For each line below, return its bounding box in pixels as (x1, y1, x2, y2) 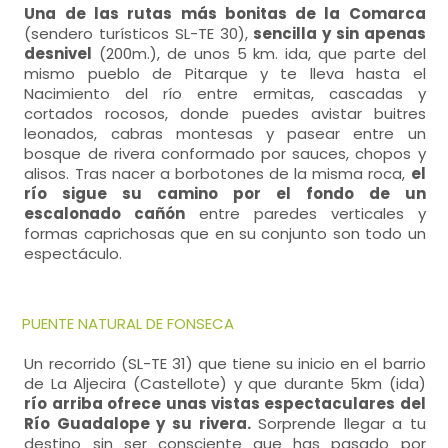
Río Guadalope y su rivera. (24, 413, 251, 434)
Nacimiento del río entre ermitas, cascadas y (24, 83, 426, 104)
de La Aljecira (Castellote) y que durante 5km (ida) (24, 373, 426, 394)
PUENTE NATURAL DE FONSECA (22, 313, 235, 334)
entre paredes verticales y (185, 203, 426, 224)
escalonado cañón (24, 203, 186, 224)
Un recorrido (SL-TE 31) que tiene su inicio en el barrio (24, 353, 426, 374)
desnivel (24, 43, 93, 64)
